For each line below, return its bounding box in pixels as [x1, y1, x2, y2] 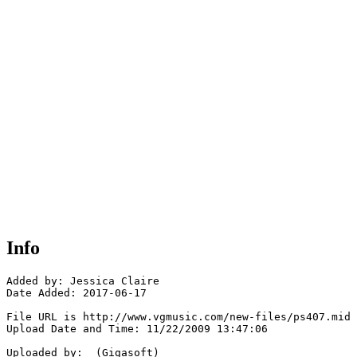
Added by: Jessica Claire [6, 275, 159, 288]
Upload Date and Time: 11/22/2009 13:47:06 [6, 323, 268, 335]
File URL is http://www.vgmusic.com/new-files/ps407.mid [6, 311, 351, 324]
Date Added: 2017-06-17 [6, 287, 147, 300]
